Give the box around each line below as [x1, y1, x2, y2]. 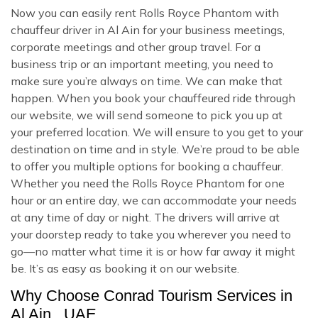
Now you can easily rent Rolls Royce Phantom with [11, 5, 279, 20]
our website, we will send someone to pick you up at [11, 107, 283, 122]
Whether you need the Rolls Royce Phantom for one [11, 175, 285, 190]
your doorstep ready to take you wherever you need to [11, 226, 291, 241]
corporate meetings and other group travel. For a [11, 39, 261, 54]
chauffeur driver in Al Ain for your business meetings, [11, 22, 285, 37]
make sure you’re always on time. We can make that [11, 73, 283, 88]
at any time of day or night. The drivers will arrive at [11, 209, 280, 224]
